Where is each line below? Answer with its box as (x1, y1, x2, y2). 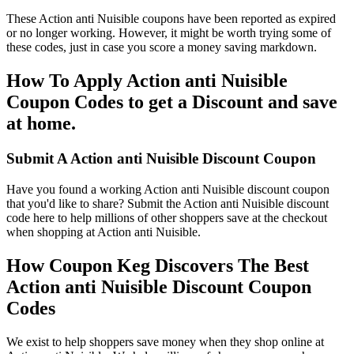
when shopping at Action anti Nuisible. (6, 224, 201, 239)
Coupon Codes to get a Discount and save (6, 92, 337, 113)
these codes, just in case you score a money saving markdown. (6, 40, 317, 55)
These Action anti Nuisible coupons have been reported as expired (6, 12, 336, 26)
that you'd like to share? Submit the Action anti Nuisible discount (6, 196, 329, 210)
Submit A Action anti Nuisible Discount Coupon (6, 150, 316, 167)
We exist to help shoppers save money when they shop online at (6, 334, 324, 348)
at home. (6, 113, 76, 134)
